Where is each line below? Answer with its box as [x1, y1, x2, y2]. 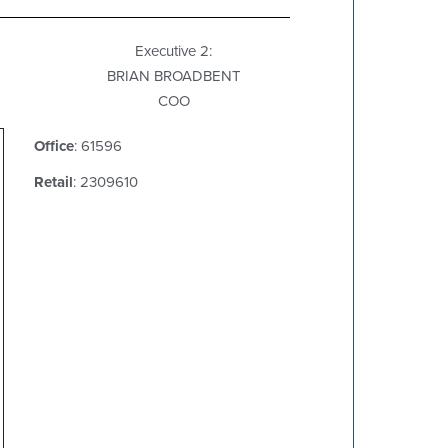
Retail [34, 171, 73, 193]
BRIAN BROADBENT [106, 65, 241, 86]
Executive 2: [135, 40, 212, 61]
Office [34, 135, 74, 157]
